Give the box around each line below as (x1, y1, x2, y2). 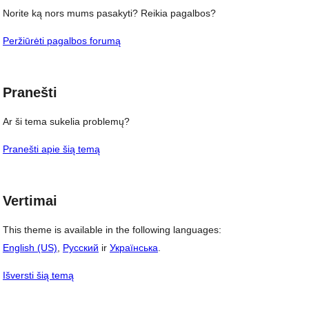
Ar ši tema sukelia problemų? (3, 116, 130, 127)
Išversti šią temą (3, 269, 74, 281)
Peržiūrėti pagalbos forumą (3, 35, 121, 47)
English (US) (3, 241, 57, 253)
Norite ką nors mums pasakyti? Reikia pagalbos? (3, 8, 216, 19)
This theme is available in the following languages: (3, 223, 221, 235)
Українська (110, 241, 158, 253)
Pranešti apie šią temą (3, 143, 100, 154)
